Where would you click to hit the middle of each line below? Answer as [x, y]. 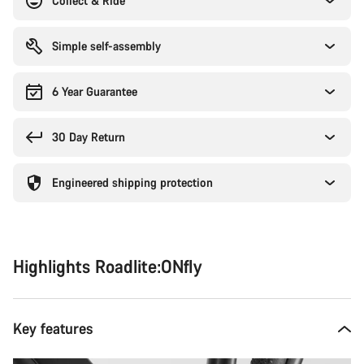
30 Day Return [89, 137]
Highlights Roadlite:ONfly [107, 266]
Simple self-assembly [106, 46]
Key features [53, 328]
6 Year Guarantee [95, 91]
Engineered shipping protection [132, 182]
